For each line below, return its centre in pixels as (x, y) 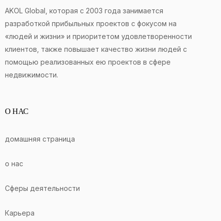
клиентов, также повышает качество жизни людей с (96, 49)
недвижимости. (32, 75)
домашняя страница (40, 139)
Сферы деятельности (42, 188)
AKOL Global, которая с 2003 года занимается (84, 11)
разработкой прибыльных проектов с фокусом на (91, 24)
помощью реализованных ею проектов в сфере (88, 62)
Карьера (20, 213)
